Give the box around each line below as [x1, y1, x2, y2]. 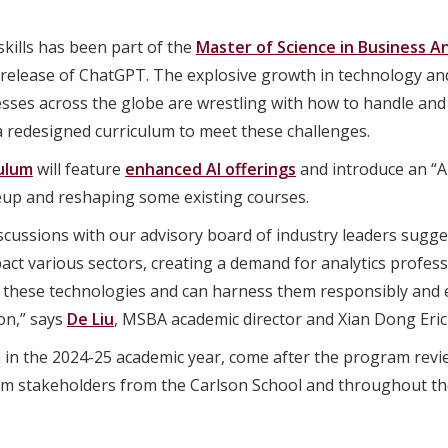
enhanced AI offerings [125, 157, 296, 180]
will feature [33, 157, 125, 180]
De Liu [67, 307, 114, 330]
